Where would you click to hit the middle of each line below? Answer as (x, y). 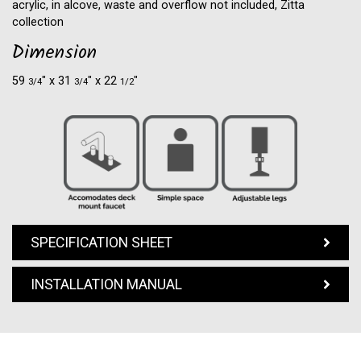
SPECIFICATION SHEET (102, 242)
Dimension (54, 55)
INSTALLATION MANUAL (106, 284)
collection (38, 22)
